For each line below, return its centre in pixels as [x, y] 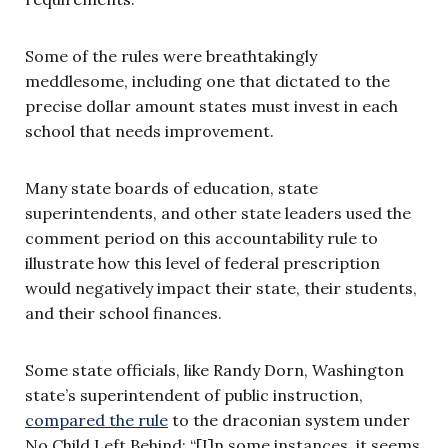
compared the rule [96, 419]
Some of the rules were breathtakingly [171, 55]
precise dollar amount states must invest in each [211, 105]
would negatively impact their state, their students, [221, 287]
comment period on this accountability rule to [201, 237]
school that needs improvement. [149, 130]
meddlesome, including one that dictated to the [207, 80]
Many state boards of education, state [171, 187]
